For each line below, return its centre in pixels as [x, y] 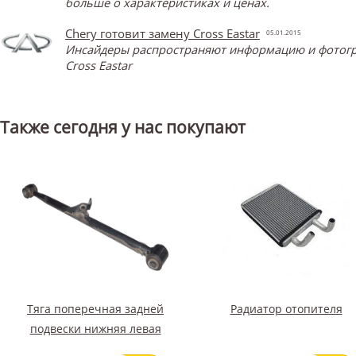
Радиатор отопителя [286, 308]
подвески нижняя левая [95, 328]
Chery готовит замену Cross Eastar [163, 33]
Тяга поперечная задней [95, 308]
